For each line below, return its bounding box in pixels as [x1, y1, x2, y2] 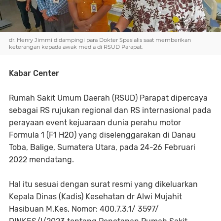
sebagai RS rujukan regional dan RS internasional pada [9, 106, 211, 115]
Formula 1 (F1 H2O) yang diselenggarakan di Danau [9, 130, 196, 140]
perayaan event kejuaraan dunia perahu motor [9, 118, 181, 127]
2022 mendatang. [9, 155, 74, 164]
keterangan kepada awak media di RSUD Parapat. [9, 43, 143, 50]
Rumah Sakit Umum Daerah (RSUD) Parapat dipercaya [9, 93, 208, 103]
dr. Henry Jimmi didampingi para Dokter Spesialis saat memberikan [9, 37, 191, 43]
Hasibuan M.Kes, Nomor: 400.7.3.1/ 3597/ [9, 204, 159, 214]
